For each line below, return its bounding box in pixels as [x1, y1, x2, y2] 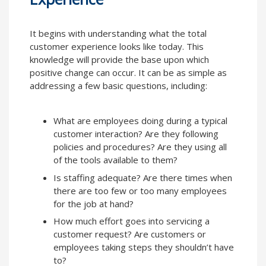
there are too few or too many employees [53, 184, 227, 197]
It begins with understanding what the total [30, 27, 207, 40]
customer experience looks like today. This [30, 40, 204, 53]
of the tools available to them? [53, 154, 178, 166]
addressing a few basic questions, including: [30, 80, 207, 92]
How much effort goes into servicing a [53, 215, 210, 227]
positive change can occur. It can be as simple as [30, 66, 227, 79]
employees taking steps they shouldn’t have [53, 241, 234, 254]
